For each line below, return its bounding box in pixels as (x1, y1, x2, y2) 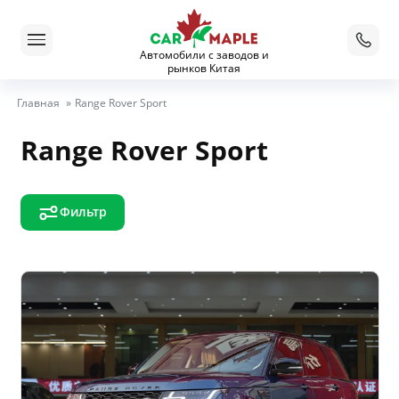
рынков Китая (167, 61, 240, 76)
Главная (16, 94, 60, 110)
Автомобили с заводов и (139, 47, 269, 62)
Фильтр (60, 204, 108, 221)
